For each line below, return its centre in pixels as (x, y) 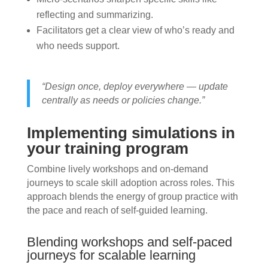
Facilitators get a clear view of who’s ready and (135, 31)
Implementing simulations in (131, 133)
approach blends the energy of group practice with (132, 197)
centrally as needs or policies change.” (123, 100)
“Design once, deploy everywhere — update (135, 87)
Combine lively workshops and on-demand (117, 169)
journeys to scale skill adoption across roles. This (130, 183)
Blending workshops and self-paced (129, 242)
